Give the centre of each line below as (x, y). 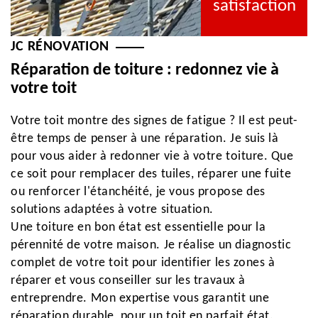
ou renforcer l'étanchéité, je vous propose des (138, 192)
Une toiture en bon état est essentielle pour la (138, 227)
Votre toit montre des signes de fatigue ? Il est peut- (154, 121)
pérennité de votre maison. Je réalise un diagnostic (151, 245)
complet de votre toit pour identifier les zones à (143, 263)
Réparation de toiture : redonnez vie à (145, 70)
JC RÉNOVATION (60, 47)
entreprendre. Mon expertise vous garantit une (140, 298)
